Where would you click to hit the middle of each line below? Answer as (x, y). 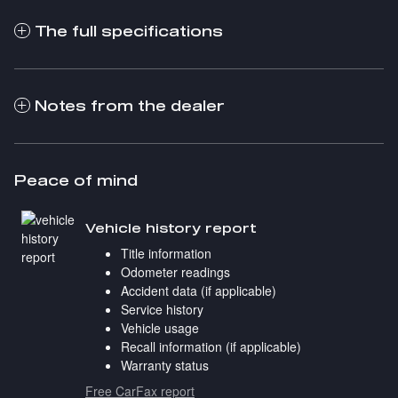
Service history (162, 310)
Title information (166, 254)
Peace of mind (76, 181)
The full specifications (129, 32)
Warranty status (165, 366)
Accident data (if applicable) (199, 291)
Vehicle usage (160, 328)
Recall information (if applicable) (211, 347)
